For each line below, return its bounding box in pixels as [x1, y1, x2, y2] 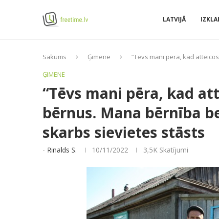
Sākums [43, 52, 66, 61]
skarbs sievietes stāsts [43, 122, 205, 142]
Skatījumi [157, 145, 188, 154]
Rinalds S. [47, 145, 77, 154]
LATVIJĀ [163, 15, 186, 23]
